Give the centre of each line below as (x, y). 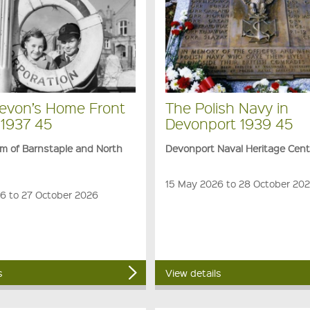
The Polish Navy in (227, 108)
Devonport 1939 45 (229, 124)
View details (194, 273)
